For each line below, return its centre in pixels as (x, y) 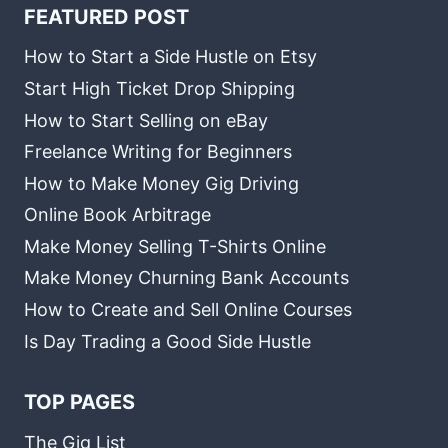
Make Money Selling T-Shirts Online (175, 246)
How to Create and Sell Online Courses (188, 310)
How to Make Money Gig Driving (161, 183)
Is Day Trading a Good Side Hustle (167, 341)
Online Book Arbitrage (117, 215)
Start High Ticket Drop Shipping (159, 88)
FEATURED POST (106, 16)
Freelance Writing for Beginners (158, 152)
